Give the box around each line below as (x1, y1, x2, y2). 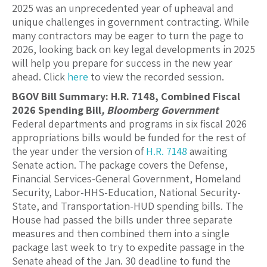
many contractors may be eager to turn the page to (12, 29, 244, 43)
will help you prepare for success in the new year (12, 56, 232, 70)
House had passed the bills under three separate (12, 213, 232, 227)
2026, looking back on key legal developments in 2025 (12, 42, 255, 57)
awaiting (187, 144, 228, 159)
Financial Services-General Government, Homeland (12, 172, 241, 186)
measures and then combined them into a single (12, 226, 229, 241)
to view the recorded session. (88, 70, 224, 84)
